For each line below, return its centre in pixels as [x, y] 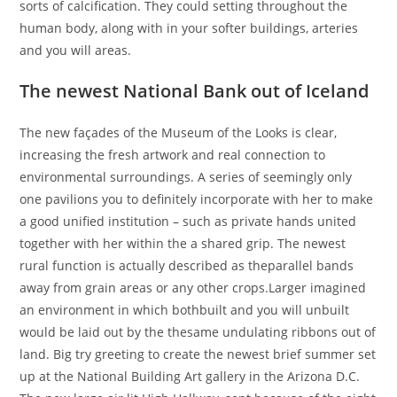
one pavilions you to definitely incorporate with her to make [197, 199]
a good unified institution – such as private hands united [188, 222]
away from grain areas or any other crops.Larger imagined [193, 288]
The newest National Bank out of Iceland [195, 91]
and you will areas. [76, 51]
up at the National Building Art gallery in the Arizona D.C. [190, 377]
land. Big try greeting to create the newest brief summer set [198, 354]
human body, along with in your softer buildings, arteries [189, 28]
